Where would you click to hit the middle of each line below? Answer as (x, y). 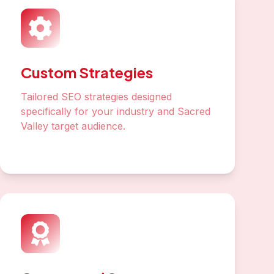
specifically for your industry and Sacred (116, 111)
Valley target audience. (73, 126)
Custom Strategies (87, 72)
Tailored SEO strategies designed (96, 97)
